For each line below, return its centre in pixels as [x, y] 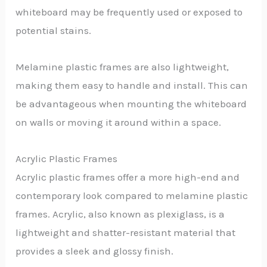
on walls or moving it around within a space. [119, 122]
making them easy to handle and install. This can [132, 85]
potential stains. [54, 31]
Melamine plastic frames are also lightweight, [122, 66]
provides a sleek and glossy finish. [95, 251]
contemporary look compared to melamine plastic [132, 195]
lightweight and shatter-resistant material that [126, 232]
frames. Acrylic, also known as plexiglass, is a [120, 214]
